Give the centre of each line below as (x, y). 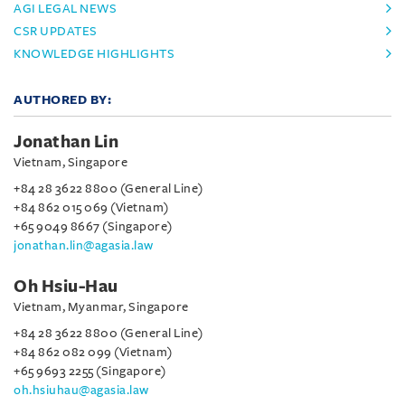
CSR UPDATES (56, 31)
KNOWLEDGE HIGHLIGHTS (94, 53)
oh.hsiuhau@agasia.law (81, 390)
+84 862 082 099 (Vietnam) (93, 352)
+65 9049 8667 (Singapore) (93, 226)
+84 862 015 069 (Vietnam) (91, 207)
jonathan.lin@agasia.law (84, 245)
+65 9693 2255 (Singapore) (90, 371)
